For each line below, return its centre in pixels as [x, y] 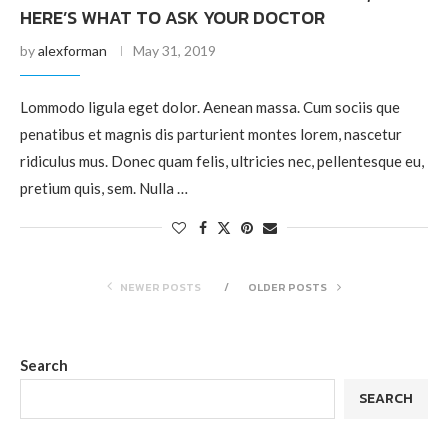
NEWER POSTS [160, 286]
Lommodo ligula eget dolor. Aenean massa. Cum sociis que [210, 106]
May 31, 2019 [174, 50]
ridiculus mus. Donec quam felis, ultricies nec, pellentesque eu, [222, 160]
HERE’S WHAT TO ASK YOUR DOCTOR [172, 17]
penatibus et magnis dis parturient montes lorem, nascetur [211, 133]
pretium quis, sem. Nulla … [104, 187]
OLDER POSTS [288, 286]
